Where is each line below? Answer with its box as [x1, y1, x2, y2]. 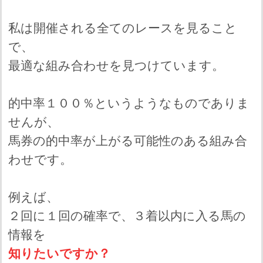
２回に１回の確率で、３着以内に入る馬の [8, 209, 246, 224]
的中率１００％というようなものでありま [8, 96, 249, 111]
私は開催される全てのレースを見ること [8, 21, 237, 36]
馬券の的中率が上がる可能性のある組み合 [8, 134, 247, 149]
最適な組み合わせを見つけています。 [8, 59, 224, 73]
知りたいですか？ [8, 247, 110, 261]
